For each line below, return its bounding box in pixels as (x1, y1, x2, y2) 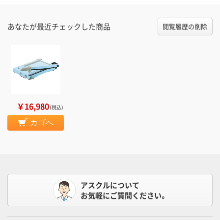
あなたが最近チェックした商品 (7, 21, 110, 32)
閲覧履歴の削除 (163, 22, 208, 31)
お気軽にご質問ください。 (80, 190, 167, 201)
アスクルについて (80, 180, 139, 191)
